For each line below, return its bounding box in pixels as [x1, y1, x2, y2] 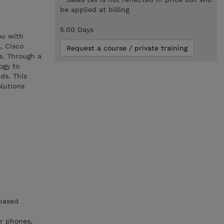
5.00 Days [59, 25, 93, 33]
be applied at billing [59, 5, 129, 13]
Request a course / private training [66, 44, 187, 52]
